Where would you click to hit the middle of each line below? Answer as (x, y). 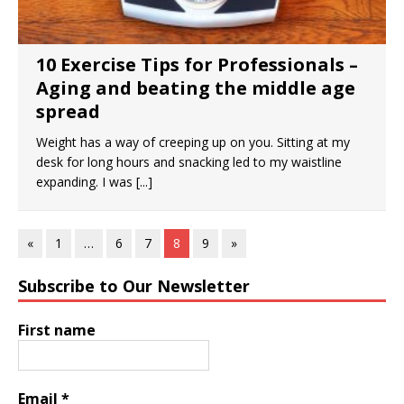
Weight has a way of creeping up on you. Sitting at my (193, 142)
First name (57, 330)
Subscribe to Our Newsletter (134, 286)
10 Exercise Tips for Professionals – (197, 64)
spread (68, 111)
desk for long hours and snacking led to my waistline (189, 162)
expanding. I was (86, 182)
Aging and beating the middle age (196, 88)
